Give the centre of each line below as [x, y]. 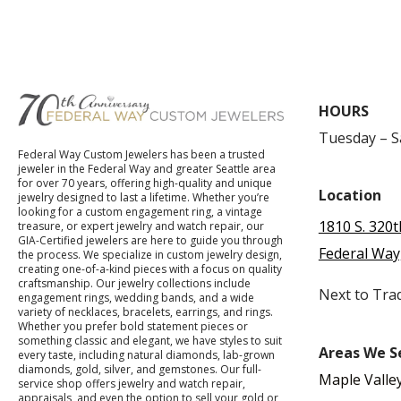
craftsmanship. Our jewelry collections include [135, 284]
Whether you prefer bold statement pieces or [133, 327]
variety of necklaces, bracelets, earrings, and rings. [146, 312]
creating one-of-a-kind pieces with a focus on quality [150, 269]
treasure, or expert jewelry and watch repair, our [141, 226]
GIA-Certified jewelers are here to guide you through [151, 241]
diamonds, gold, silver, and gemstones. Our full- [140, 370]
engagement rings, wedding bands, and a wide [137, 298]
